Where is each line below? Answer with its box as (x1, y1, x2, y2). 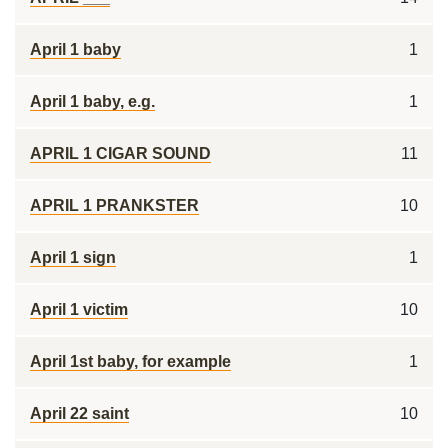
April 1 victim (30, 301, 128, 318)
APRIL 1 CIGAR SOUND (30, 145, 211, 162)
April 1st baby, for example (30, 353, 231, 370)
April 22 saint (30, 405, 129, 422)
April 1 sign (30, 249, 116, 266)
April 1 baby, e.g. (30, 93, 155, 110)
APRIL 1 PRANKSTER (30, 197, 199, 214)
